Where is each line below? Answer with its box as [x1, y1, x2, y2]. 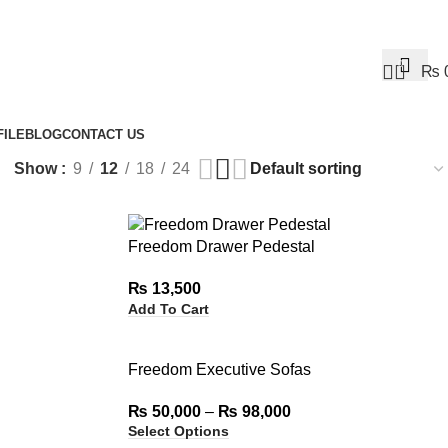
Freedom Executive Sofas [127, 360, 311, 378]
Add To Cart [127, 300, 209, 317]
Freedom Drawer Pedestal [127, 238, 315, 256]
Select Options [127, 423, 229, 440]
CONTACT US [61, 126, 145, 142]
